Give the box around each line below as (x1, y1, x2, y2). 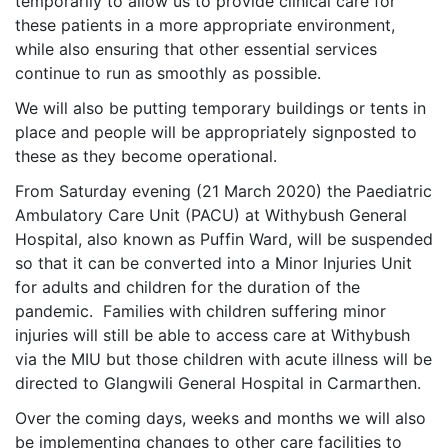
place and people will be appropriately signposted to (15, 122, 417, 143)
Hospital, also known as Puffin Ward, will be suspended (15, 229, 433, 250)
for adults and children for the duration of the (15, 277, 360, 298)
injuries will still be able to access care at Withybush (15, 325, 410, 346)
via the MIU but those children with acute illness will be (15, 349, 432, 370)
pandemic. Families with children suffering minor (15, 301, 386, 322)
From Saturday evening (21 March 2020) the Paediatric (15, 181, 432, 202)
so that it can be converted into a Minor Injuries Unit (15, 253, 412, 274)
